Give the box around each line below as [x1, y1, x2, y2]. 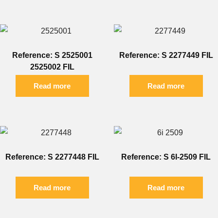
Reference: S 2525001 [12, 51, 92, 60]
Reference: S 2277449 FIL [119, 51, 213, 60]
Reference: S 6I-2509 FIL [121, 153, 211, 162]
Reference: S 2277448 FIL [5, 153, 99, 162]
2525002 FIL [30, 63, 74, 72]
